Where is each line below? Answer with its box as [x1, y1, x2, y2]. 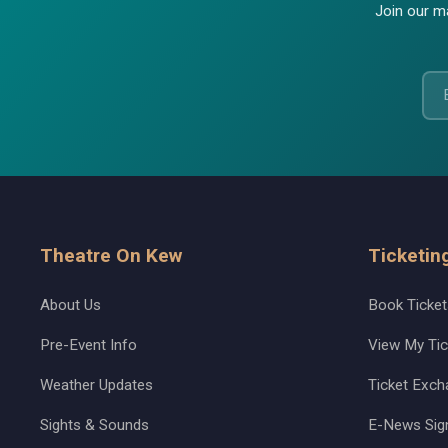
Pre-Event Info [40, 336, 137, 355]
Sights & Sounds [40, 415, 149, 434]
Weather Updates [40, 375, 153, 394]
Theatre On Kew [40, 244, 182, 268]
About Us [40, 296, 101, 315]
